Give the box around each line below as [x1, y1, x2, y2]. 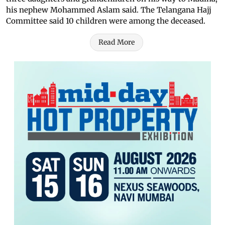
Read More [98, 38, 135, 47]
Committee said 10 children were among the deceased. [6, 16, 205, 26]
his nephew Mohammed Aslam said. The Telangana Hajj [6, 5, 211, 15]
